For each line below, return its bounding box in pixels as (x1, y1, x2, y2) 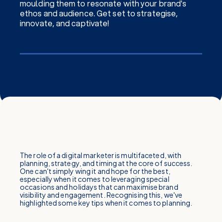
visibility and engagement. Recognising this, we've (20, 190, 183, 199)
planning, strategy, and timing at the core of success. (20, 159, 193, 167)
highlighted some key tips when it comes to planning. (20, 198, 193, 207)
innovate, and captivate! (20, 17, 110, 29)
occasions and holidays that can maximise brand (20, 182, 178, 191)
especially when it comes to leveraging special (20, 174, 169, 183)
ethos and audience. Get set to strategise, (20, 7, 178, 19)
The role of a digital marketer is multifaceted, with (20, 151, 182, 160)
